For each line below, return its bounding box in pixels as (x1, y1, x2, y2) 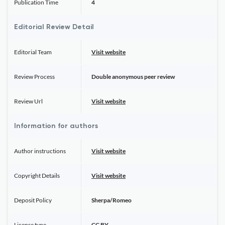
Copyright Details (14, 172, 60, 179)
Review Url (14, 97, 43, 105)
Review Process (14, 73, 55, 80)
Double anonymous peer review (91, 73, 175, 80)
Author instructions (14, 147, 66, 155)
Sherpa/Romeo (91, 196, 132, 204)
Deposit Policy (14, 196, 52, 204)
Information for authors (14, 123, 98, 130)
